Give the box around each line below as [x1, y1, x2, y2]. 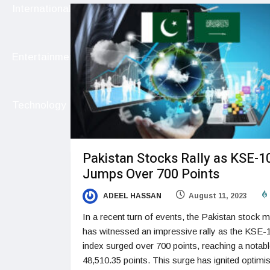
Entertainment [12, 51, 78, 63]
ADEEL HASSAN [101, 192, 162, 201]
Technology [12, 99, 66, 111]
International [12, 3, 71, 15]
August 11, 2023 [189, 192, 247, 201]
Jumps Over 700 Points [83, 165, 219, 184]
